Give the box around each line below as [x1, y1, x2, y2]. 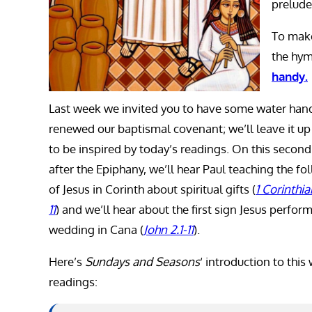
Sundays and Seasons [85, 254, 200, 270]
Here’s [49, 254, 85, 270]
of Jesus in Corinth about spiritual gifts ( [49, 182, 256, 197]
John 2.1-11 [143, 222, 194, 237]
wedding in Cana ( [49, 222, 143, 237]
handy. [272, 69, 308, 84]
